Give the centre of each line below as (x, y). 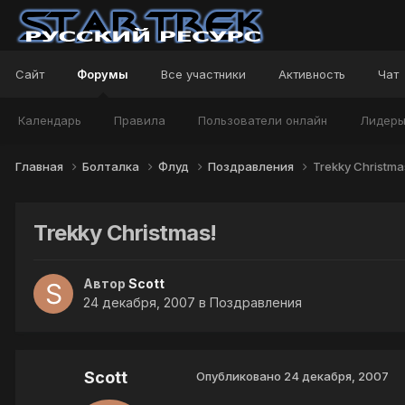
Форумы (103, 74)
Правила (140, 120)
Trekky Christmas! (125, 232)
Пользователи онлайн (263, 120)
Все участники (203, 74)
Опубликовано (240, 377)
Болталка (112, 166)
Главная (41, 166)
